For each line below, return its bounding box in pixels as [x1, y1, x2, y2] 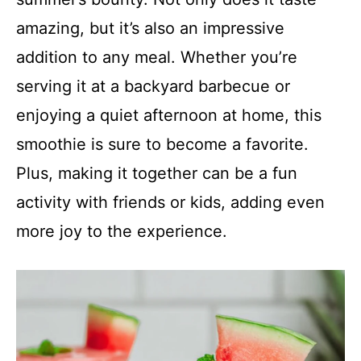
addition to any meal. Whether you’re [16, 48, 297, 67]
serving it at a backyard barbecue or [16, 77, 290, 96]
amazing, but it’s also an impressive [16, 19, 284, 38]
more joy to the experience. [16, 222, 227, 241]
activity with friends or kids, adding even [16, 193, 325, 212]
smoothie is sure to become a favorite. [16, 135, 309, 154]
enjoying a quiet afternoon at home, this [16, 106, 322, 125]
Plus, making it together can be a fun [16, 164, 297, 183]
